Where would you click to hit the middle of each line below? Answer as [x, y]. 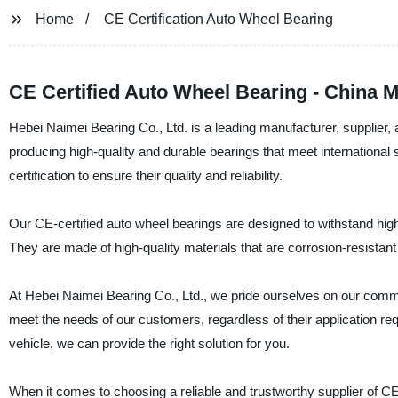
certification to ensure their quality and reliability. [145, 175]
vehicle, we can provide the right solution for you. [149, 343]
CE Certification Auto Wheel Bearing [218, 19]
